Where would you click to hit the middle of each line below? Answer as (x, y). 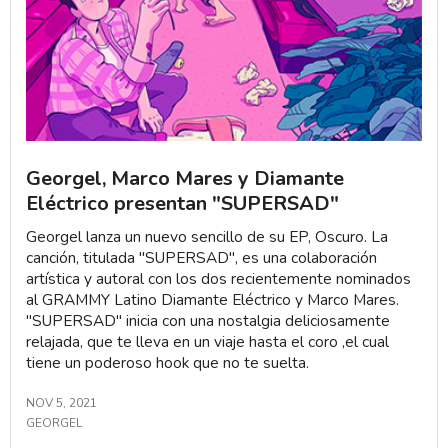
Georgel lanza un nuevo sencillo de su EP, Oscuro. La (207, 236)
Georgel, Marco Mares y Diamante (185, 178)
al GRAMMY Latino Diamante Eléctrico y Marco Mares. (212, 299)
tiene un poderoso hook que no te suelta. (167, 362)
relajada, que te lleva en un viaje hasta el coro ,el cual (207, 341)
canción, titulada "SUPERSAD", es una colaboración (201, 257)
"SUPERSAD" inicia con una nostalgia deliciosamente (208, 320)
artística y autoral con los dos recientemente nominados (218, 278)
